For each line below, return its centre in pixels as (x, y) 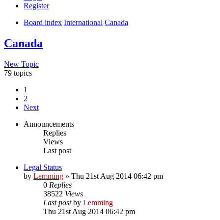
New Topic (21, 64)
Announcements (49, 124)
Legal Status (43, 167)
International (83, 22)
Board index (43, 22)
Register (36, 5)
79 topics (18, 73)
